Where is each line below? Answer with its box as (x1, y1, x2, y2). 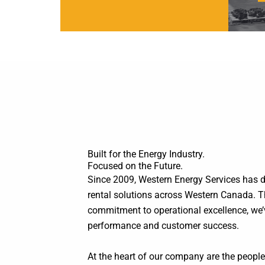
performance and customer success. (88, 220, 239, 231)
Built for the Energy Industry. (88, 148, 205, 160)
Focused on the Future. (88, 160, 183, 172)
